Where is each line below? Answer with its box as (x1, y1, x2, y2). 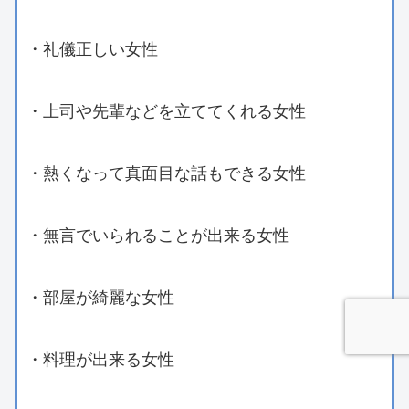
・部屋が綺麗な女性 (26, 284, 174, 309)
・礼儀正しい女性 (26, 36, 158, 60)
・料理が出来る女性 (26, 346, 174, 371)
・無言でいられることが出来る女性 (26, 222, 289, 246)
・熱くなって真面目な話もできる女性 (26, 160, 306, 184)
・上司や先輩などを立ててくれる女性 (26, 98, 306, 122)
